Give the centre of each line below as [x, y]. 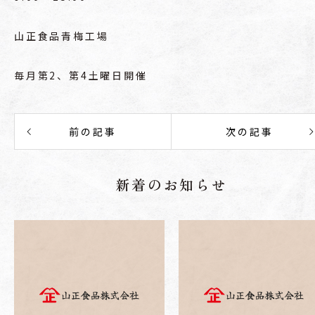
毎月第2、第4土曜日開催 [81, 75]
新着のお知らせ [172, 185]
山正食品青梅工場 [62, 36]
